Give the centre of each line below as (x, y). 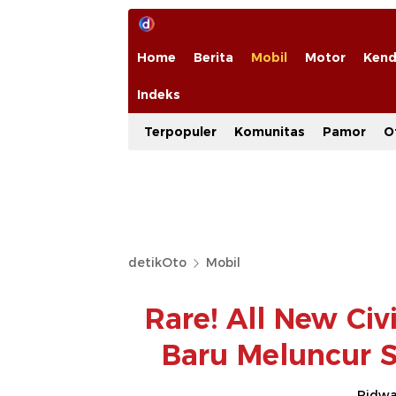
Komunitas (270, 132)
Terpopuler (180, 132)
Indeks (159, 95)
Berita (213, 57)
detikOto (157, 263)
